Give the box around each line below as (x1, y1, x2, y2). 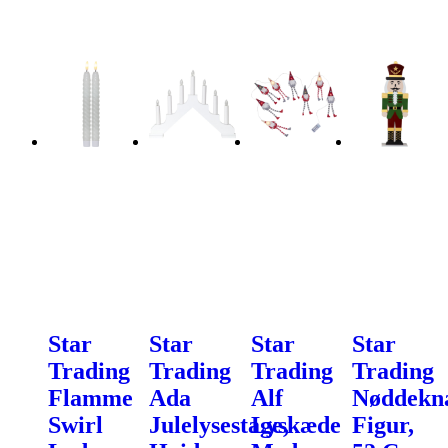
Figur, (351, 411, 414, 438)
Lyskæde (250, 411, 341, 438)
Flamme (48, 384, 133, 411)
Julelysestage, (149, 411, 290, 438)
